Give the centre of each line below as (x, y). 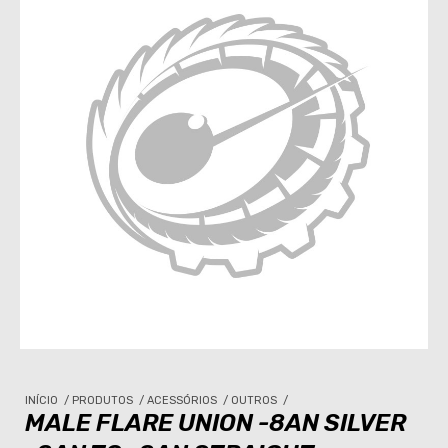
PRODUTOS (104, 400)
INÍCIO (43, 400)
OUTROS (255, 400)
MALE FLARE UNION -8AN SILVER (215, 422)
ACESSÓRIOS (183, 400)
